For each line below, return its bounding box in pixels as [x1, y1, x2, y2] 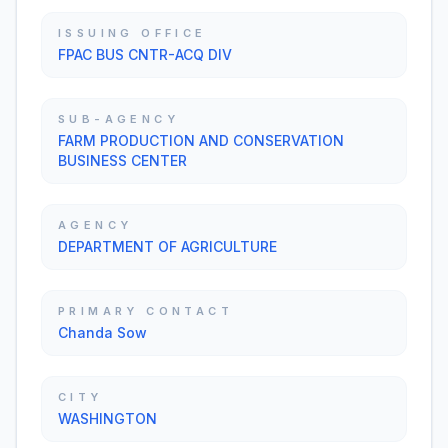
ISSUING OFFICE [58, 26, 207, 40]
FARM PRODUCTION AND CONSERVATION [58, 132, 344, 149]
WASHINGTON [58, 410, 157, 427]
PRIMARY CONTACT [58, 304, 233, 318]
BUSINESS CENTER [58, 152, 187, 169]
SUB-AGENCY [58, 112, 179, 126]
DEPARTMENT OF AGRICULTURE [58, 238, 277, 255]
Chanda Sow [58, 324, 147, 341]
